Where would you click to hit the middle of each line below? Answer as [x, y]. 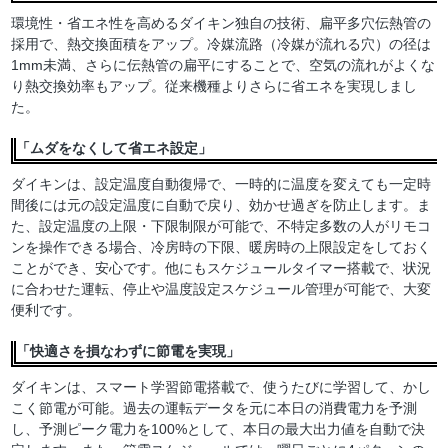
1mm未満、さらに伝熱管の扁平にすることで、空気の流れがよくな [223, 65]
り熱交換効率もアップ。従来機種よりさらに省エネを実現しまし [214, 86]
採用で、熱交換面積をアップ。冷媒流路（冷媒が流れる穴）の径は [221, 44]
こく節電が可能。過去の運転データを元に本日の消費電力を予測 [214, 408]
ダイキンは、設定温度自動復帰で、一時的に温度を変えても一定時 [221, 184]
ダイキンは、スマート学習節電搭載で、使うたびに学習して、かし [221, 387]
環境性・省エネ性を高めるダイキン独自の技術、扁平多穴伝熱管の [221, 23]
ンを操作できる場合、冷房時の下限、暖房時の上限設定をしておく [221, 247]
